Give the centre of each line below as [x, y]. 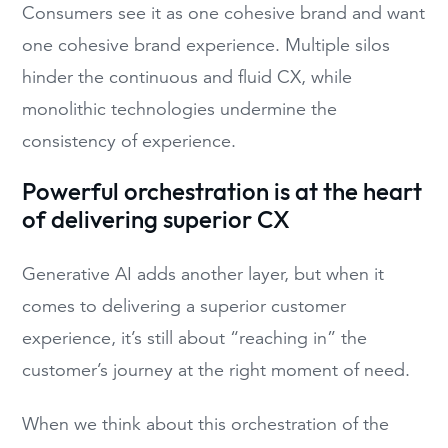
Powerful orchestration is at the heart [222, 193]
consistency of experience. [129, 140]
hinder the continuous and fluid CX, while [187, 76]
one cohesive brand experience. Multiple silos [206, 44]
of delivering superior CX [156, 221]
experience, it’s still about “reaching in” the [195, 337]
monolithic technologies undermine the [180, 108]
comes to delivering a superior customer [184, 305]
